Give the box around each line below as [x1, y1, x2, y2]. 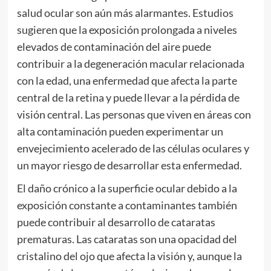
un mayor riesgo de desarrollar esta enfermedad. [16, 158, 242, 172]
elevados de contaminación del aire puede [16, 40, 211, 54]
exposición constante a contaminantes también [16, 198, 237, 212]
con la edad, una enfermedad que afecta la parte [16, 74, 237, 88]
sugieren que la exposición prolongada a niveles [16, 23, 237, 37]
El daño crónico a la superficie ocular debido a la [16, 181, 237, 195]
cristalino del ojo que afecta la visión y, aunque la [16, 249, 242, 263]
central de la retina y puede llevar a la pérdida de [16, 91, 240, 105]
